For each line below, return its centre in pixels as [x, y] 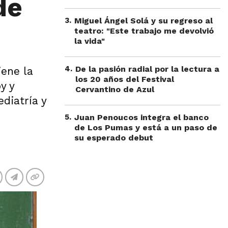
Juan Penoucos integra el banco [141, 117]
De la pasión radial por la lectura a [147, 69]
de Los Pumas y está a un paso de [146, 127]
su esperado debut [114, 138]
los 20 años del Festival [125, 79]
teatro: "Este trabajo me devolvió [144, 31]
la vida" [90, 41]
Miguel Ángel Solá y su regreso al [144, 21]
